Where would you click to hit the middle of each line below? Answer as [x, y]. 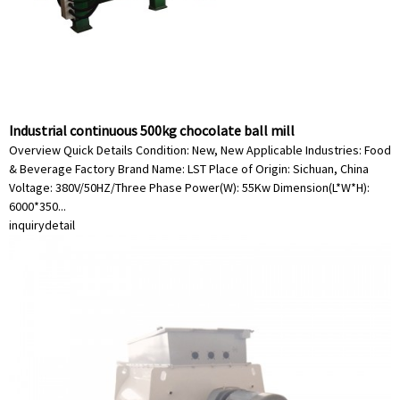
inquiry [27, 225]
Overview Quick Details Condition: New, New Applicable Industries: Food [200, 150]
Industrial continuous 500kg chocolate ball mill [152, 130]
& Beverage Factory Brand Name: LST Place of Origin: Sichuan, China [189, 169]
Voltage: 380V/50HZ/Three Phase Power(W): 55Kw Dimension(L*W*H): [189, 187]
